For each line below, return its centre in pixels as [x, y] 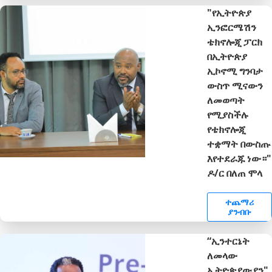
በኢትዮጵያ [227, 56]
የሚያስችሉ [228, 114]
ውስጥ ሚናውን [235, 85]
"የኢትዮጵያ [229, 12]
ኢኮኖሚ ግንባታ [235, 71]
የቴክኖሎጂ [226, 129]
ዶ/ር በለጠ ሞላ [235, 173]
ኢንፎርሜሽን [232, 27]
